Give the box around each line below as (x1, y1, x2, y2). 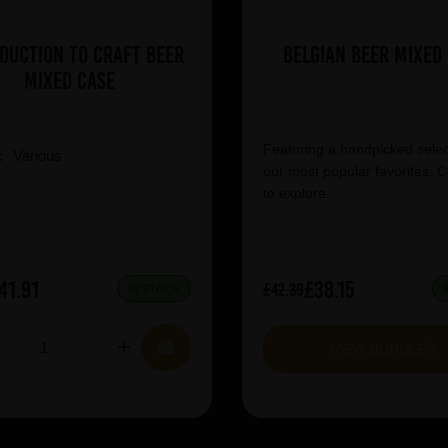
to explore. (262, 184, 330, 201)
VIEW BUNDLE (331, 340, 430, 357)
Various (12, 146, 62, 164)
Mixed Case (23, 65, 115, 95)
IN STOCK (127, 283, 180, 296)
